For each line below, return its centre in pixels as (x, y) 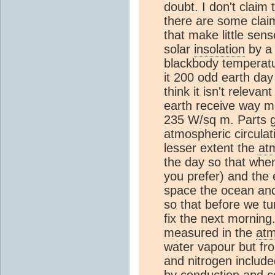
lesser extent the (211, 148)
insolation (219, 49)
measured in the (210, 232)
